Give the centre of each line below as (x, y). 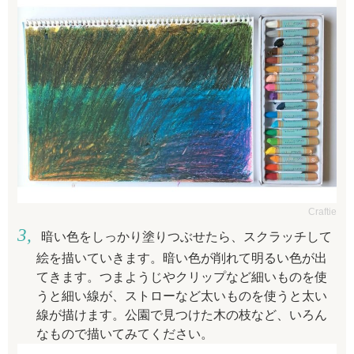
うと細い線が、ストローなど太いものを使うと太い (182, 296)
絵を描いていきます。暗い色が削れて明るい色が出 (182, 258)
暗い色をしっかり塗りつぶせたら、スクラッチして (186, 237)
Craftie (322, 212)
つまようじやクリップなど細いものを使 (213, 277)
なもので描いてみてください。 (125, 334)
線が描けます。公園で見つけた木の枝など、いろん (182, 315)
